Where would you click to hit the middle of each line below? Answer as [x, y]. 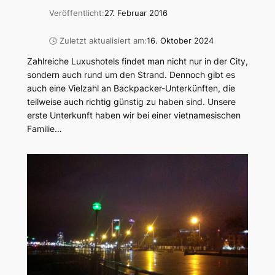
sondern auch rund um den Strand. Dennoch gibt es [131, 74]
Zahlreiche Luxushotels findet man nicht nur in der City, [137, 61]
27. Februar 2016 [136, 14]
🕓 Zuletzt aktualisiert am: [98, 41]
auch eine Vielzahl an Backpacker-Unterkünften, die [131, 88]
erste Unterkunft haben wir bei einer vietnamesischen [134, 115]
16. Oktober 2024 [180, 41]
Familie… [44, 128]
